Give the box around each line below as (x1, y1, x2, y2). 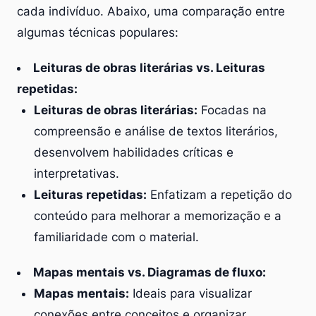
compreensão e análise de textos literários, (34, 123, 278, 138)
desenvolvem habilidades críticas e (34, 145, 233, 159)
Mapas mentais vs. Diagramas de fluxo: (32, 265, 266, 279)
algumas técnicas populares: (17, 25, 178, 39)
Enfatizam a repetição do (147, 187, 292, 202)
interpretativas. (34, 166, 119, 181)
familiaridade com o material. (34, 229, 199, 244)
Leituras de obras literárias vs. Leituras (32, 60, 265, 75)
